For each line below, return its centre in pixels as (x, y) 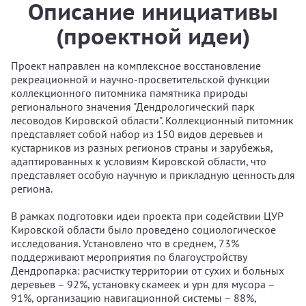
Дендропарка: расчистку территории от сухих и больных (148, 270)
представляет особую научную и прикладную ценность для (153, 175)
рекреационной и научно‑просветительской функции (140, 79)
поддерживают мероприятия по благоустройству (129, 257)
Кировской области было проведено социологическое (143, 229)
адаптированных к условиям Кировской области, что (139, 161)
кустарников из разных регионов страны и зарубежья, (142, 148)
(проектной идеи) (153, 36)
